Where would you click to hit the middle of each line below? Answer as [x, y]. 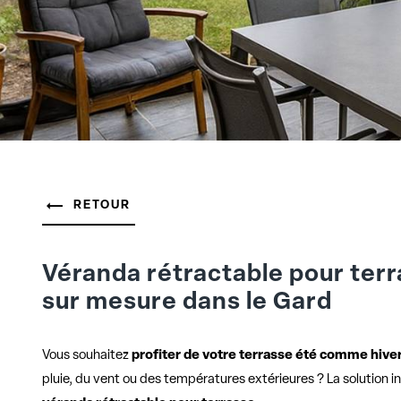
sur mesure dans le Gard [188, 303]
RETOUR [102, 206]
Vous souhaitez [86, 356]
